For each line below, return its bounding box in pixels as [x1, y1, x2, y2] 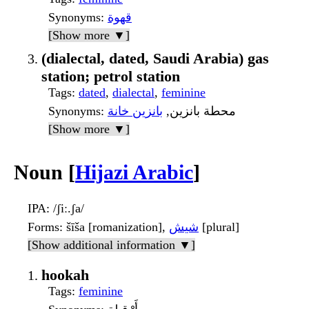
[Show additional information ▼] [28, 237, 195, 252]
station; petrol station [41, 68, 180, 86]
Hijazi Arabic [75, 161, 193, 184]
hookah [41, 266, 89, 283]
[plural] [199, 219, 239, 234]
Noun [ [14, 161, 75, 184]
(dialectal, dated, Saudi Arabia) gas [41, 50, 269, 68]
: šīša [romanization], [59, 219, 169, 234]
